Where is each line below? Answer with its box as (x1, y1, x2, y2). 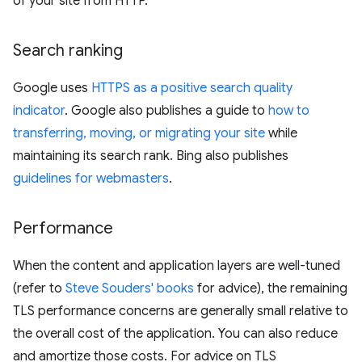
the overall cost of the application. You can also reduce (13, 325, 338, 342)
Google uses (13, 79, 91, 96)
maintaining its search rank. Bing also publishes (13, 147, 288, 164)
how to (268, 102, 309, 119)
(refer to (13, 280, 65, 297)
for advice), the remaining (194, 280, 347, 297)
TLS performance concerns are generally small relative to (13, 302, 348, 319)
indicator (13, 102, 65, 119)
